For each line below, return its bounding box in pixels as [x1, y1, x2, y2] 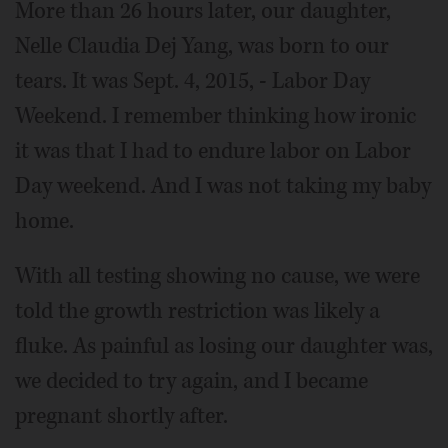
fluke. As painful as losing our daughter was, [15, 330, 433, 361]
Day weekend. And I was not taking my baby [15, 170, 431, 201]
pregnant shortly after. [15, 400, 228, 431]
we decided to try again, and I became [15, 365, 368, 396]
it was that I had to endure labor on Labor [15, 135, 411, 166]
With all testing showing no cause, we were [15, 260, 420, 291]
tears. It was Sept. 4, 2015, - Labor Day [15, 65, 370, 96]
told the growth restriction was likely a [15, 295, 380, 326]
